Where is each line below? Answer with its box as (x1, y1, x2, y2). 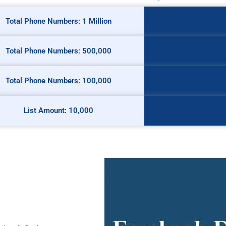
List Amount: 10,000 (24, 105, 94, 115)
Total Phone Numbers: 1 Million (6, 16, 112, 26)
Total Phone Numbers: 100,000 (6, 76, 112, 85)
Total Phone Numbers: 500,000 (6, 46, 112, 55)
